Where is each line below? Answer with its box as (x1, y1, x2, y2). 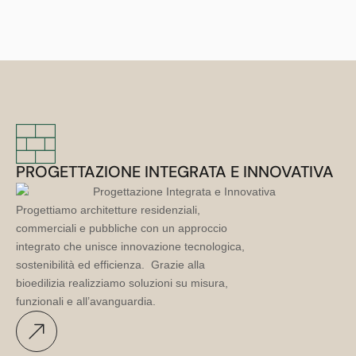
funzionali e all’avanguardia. (16, 294, 156, 308)
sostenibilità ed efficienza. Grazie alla (16, 257, 205, 271)
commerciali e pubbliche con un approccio (16, 221, 227, 234)
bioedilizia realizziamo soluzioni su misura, (16, 276, 228, 289)
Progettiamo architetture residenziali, (16, 203, 200, 216)
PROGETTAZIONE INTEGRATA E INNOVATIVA (16, 161, 334, 183)
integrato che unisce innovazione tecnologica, (16, 239, 245, 253)
